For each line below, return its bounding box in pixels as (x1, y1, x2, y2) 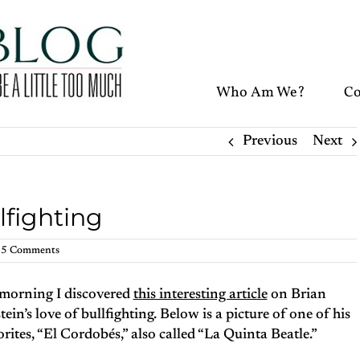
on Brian (267, 288, 326, 302)
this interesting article (133, 288, 268, 302)
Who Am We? (216, 83, 305, 103)
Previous (243, 134, 297, 149)
